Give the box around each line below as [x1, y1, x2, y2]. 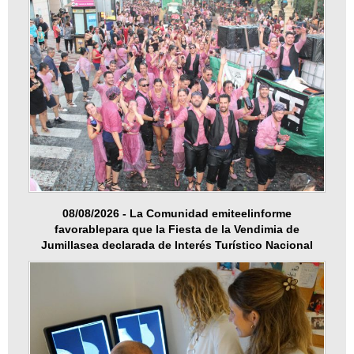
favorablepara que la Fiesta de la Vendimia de [55, 222, 299, 235]
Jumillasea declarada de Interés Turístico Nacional [41, 238, 313, 251]
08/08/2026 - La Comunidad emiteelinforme [62, 206, 292, 220]
